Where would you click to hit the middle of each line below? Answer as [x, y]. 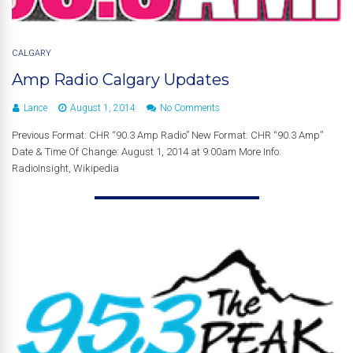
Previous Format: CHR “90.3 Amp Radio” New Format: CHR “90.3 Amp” [167, 135]
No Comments [190, 108]
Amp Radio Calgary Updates [121, 79]
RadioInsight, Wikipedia [65, 168]
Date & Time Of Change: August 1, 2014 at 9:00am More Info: [147, 151]
